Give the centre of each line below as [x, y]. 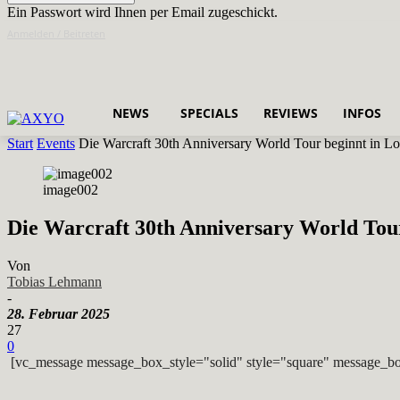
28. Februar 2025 [58, 313]
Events [56, 144]
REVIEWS [291, 112]
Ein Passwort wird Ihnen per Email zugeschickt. [142, 12]
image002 [71, 190]
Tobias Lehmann [54, 281]
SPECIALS [209, 112]
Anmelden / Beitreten [56, 33]
